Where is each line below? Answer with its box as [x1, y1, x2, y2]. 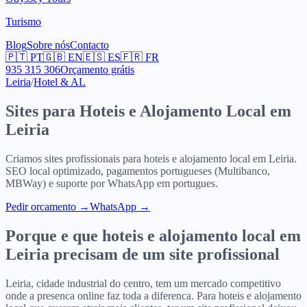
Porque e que [5, 226, 102, 245]
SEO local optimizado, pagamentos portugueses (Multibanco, [5, 164, 270, 177]
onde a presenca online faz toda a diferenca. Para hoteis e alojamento [5, 289, 302, 302]
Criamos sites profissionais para [5, 152, 144, 164]
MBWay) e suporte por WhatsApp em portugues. [5, 177, 218, 189]
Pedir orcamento [5, 200, 76, 212]
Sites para [5, 101, 75, 120]
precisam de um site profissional [49, 245, 280, 263]
